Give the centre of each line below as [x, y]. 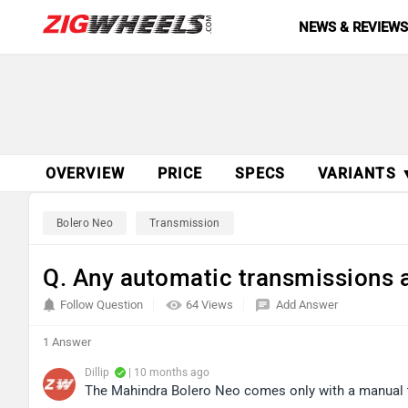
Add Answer [307, 305]
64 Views [211, 305]
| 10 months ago [168, 372]
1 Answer [67, 342]
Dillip [97, 372]
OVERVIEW [85, 173]
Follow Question [102, 305]
